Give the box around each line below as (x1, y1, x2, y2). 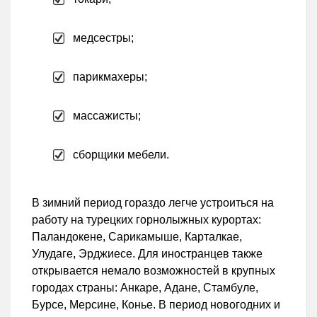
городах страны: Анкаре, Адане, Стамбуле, (32, 282, 258, 294)
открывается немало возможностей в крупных (32, 265, 275, 277)
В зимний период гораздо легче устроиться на (32, 197, 274, 209)
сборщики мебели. (73, 149, 169, 161)
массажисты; (73, 110, 141, 122)
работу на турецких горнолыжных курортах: (32, 214, 261, 226)
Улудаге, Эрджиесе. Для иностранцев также (32, 248, 263, 260)
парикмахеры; (73, 71, 147, 83)
